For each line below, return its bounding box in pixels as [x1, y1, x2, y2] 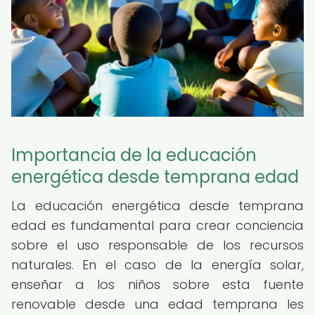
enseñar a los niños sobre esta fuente [11, 276, 304, 293]
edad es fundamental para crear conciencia [11, 217, 304, 234]
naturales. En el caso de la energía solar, [11, 256, 304, 274]
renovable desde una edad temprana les [11, 295, 304, 313]
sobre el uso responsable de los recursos [11, 236, 304, 254]
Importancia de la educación [11, 143, 257, 167]
